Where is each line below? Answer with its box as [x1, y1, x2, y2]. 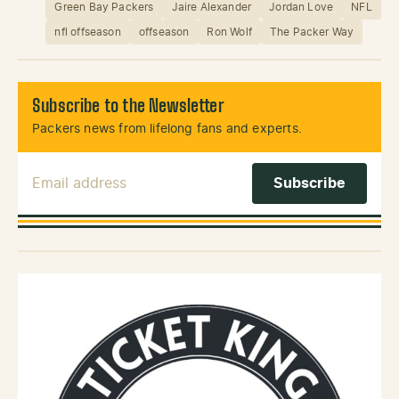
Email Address [31, 164, 134, 179]
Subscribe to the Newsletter [32, 97, 224, 116]
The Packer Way [269, 26, 354, 37]
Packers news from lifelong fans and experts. [32, 122, 302, 135]
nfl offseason [54, 26, 121, 37]
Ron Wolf [207, 26, 252, 37]
